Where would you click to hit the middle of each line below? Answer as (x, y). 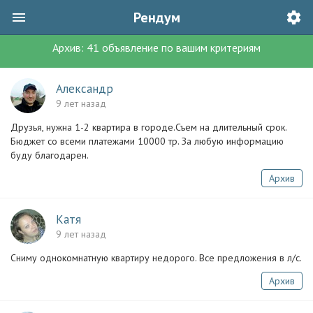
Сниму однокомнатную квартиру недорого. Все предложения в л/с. (156, 258)
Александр (85, 89)
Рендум (156, 17)
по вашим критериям (210, 48)
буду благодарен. (50, 155)
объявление (129, 48)
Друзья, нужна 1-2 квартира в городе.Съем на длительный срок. (148, 127)
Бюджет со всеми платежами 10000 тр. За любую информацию (147, 141)
